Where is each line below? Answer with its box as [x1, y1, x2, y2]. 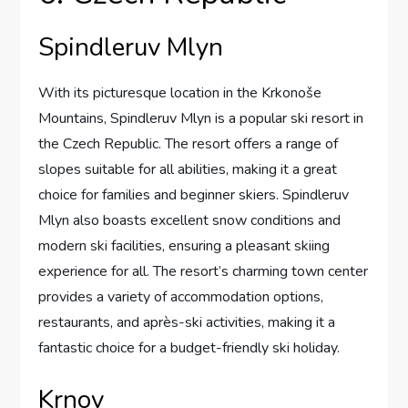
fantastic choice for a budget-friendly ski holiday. [38, 338, 341, 359]
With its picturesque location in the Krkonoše [38, 83, 322, 104]
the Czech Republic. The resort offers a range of [38, 134, 339, 155]
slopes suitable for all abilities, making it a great [38, 159, 338, 180]
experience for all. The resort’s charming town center [38, 261, 369, 282]
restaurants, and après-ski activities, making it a [38, 312, 336, 333]
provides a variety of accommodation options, [38, 287, 324, 308]
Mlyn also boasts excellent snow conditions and [38, 210, 342, 231]
